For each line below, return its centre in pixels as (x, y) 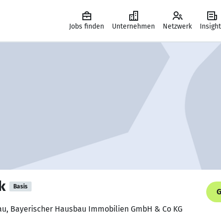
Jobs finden (87, 26)
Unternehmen (133, 26)
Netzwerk (177, 26)
